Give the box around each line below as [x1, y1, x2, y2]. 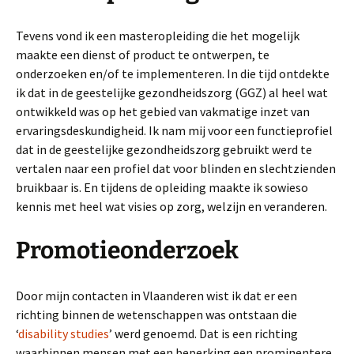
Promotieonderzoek [16, 236, 239, 265]
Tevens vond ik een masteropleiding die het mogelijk [16, 28, 299, 44]
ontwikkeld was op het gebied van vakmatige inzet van [16, 104, 310, 120]
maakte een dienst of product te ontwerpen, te [16, 47, 269, 63]
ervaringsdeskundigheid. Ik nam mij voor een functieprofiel [16, 122, 333, 139]
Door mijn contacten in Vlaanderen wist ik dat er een [16, 288, 297, 304]
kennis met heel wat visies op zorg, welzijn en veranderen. [16, 198, 327, 215]
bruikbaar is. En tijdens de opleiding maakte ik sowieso [16, 179, 308, 196]
